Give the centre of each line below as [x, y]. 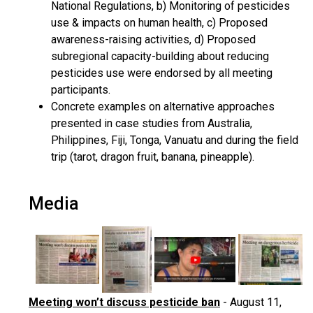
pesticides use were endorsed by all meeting [162, 73]
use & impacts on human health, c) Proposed [159, 23]
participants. [81, 90]
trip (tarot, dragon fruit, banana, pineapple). [153, 157]
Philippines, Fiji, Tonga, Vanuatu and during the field [175, 140]
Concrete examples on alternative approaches [163, 107]
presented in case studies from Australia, [152, 123]
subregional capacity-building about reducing [160, 56]
